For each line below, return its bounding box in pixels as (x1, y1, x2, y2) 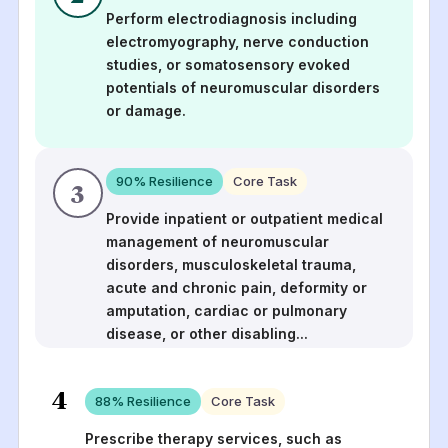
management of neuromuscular (106, 232, 330, 250)
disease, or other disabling (106, 324, 297, 342)
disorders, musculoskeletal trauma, (106, 255, 357, 273)
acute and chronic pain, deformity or (106, 278, 368, 296)
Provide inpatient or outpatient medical (106, 209, 384, 227)
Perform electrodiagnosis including (106, 9, 358, 27)
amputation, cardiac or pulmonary (106, 301, 348, 319)
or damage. (106, 101, 187, 119)
